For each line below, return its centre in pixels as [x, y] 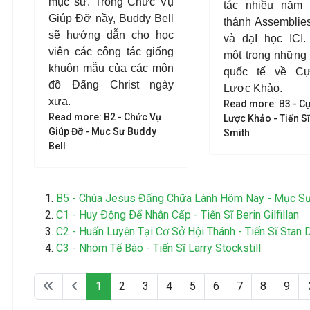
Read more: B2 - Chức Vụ [105, 117]
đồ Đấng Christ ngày [111, 85]
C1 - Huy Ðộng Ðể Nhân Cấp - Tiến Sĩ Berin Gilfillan [177, 215]
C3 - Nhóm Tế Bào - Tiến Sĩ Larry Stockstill [158, 248]
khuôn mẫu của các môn [111, 68]
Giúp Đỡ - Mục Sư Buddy [102, 131]
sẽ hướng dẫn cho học [111, 35]
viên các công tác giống [111, 52]
